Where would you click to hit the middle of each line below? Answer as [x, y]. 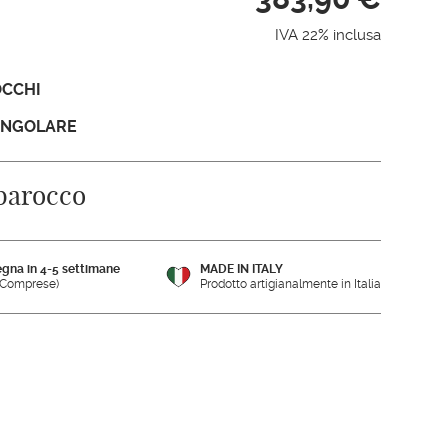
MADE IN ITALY [241, 268]
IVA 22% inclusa [327, 35]
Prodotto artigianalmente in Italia [290, 283]
